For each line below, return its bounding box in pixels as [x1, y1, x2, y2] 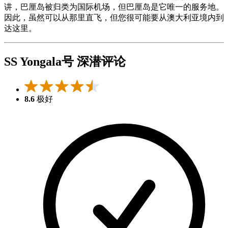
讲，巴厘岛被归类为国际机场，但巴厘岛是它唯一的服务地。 [4, 3, 224, 12]
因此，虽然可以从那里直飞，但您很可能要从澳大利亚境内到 [4, 13, 224, 22]
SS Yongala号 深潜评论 [4, 55, 126, 69]
